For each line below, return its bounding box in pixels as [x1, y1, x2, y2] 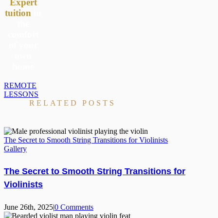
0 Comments [54, 203, 93, 211]
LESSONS [4, 90, 38, 99]
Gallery [4, 145, 27, 153]
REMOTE [4, 81, 36, 90]
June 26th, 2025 [4, 203, 53, 211]
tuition [5, 8, 32, 18]
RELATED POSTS [29, 99, 116, 108]
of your [8, 40, 38, 51]
